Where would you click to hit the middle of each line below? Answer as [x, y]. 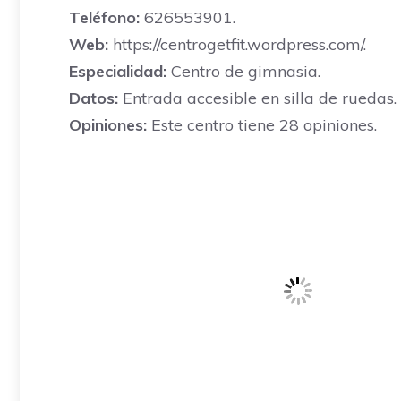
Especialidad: [118, 71]
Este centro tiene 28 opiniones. [262, 125]
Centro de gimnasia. [243, 71]
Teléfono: [104, 17]
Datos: [94, 98]
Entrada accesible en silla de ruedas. [257, 98]
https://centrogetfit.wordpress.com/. [237, 44]
